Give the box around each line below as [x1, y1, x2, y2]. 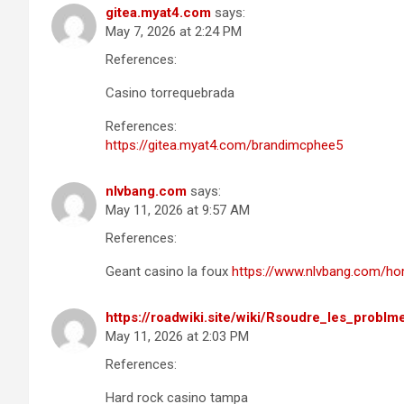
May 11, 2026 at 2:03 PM [106, 327, 249, 344]
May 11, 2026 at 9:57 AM [106, 201, 250, 218]
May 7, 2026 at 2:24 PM [106, 23, 242, 40]
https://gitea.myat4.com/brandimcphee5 [106, 136, 343, 153]
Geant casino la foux [106, 262, 232, 280]
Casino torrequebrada [106, 84, 234, 101]
